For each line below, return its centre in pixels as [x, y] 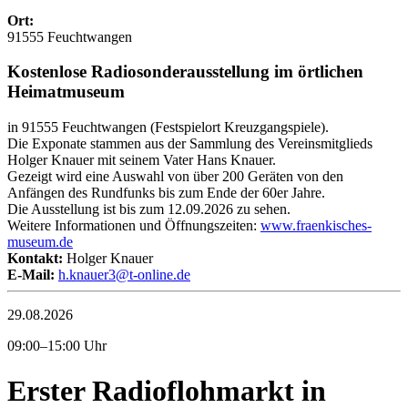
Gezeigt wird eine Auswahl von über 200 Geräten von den [175, 177]
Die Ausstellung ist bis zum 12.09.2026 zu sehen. [149, 209]
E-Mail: [31, 275]
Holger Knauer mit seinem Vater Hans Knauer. [142, 160]
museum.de [40, 242]
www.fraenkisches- [316, 226]
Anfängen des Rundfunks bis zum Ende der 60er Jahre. [166, 193]
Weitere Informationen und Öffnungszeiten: [134, 226]
